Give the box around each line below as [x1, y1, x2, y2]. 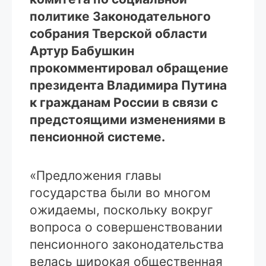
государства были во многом [30, 185, 211, 200]
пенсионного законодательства [30, 236, 224, 252]
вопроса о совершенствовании [30, 219, 223, 235]
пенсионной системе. [30, 129, 165, 145]
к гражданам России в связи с [30, 95, 218, 110]
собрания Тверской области [30, 26, 207, 42]
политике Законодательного [30, 9, 211, 24]
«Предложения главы [30, 167, 161, 183]
